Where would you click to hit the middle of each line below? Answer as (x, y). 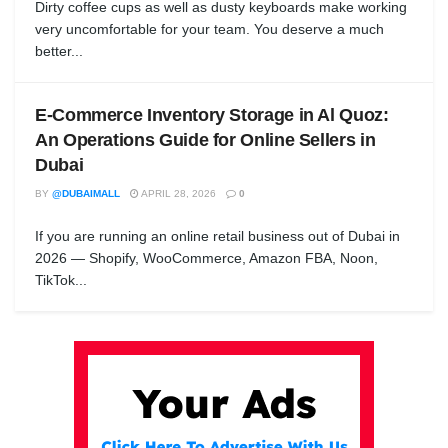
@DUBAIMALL (86, 193)
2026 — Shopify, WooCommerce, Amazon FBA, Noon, (206, 257)
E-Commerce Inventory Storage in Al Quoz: (212, 114)
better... (59, 50)
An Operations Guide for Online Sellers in (205, 139)
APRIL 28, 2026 (177, 193)
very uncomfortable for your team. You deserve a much (209, 28)
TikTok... (61, 279)
